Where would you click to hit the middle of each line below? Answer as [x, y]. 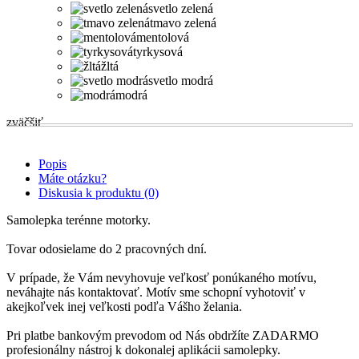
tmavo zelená [183, 23]
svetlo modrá [181, 81]
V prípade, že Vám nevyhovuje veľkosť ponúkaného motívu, [161, 278]
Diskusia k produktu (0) [99, 193]
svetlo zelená [181, 9]
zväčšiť [25, 123]
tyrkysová [158, 52]
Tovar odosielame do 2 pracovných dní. [107, 249]
